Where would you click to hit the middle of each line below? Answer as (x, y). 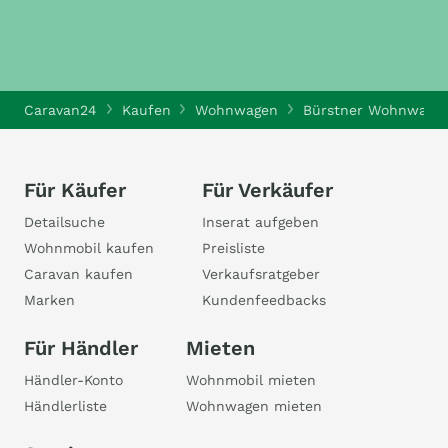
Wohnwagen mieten (254, 406)
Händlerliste (65, 406)
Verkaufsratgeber (261, 274)
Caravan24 (60, 110)
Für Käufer (75, 190)
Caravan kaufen (78, 274)
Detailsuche (64, 222)
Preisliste (233, 248)
